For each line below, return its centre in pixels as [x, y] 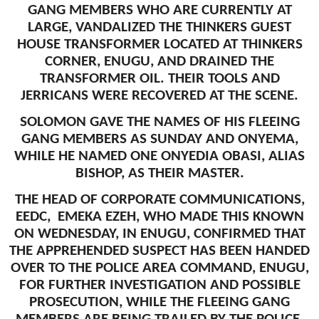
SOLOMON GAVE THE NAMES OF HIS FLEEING [159, 122]
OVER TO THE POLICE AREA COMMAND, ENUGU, [159, 268]
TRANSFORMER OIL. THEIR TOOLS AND [159, 78]
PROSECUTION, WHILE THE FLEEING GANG [159, 303]
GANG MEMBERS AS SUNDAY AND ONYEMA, [159, 139]
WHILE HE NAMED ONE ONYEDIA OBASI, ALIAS [159, 156]
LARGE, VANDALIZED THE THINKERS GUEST [159, 27]
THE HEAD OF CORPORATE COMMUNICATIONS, [159, 200]
